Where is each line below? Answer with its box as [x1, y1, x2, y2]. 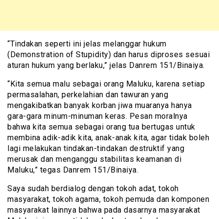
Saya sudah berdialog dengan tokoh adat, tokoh [7, 184, 179, 194]
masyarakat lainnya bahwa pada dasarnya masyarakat [7, 205, 200, 215]
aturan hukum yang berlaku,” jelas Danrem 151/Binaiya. [7, 61, 205, 70]
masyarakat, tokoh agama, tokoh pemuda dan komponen [7, 195, 209, 204]
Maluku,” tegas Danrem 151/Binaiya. [7, 165, 138, 175]
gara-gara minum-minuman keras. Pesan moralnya [7, 111, 188, 121]
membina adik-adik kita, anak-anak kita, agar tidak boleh [7, 133, 209, 143]
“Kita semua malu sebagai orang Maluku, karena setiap [7, 79, 205, 89]
